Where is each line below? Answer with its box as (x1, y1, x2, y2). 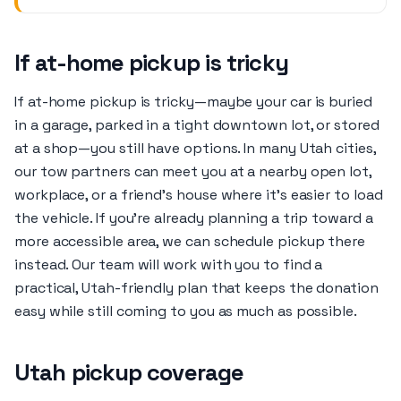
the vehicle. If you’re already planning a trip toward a (14, 209, 373, 227)
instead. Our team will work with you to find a (14, 255, 323, 274)
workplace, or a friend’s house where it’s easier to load (14, 185, 383, 204)
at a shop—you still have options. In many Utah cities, (14, 139, 376, 158)
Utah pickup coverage (14, 358, 244, 387)
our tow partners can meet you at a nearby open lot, (14, 162, 371, 181)
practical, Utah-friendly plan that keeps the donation (14, 278, 379, 297)
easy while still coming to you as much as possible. (14, 302, 357, 320)
